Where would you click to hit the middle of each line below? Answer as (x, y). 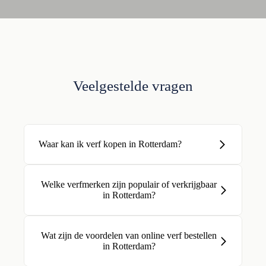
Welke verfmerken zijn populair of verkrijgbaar (129, 184)
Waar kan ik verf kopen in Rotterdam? (110, 144)
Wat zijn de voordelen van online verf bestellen (129, 235)
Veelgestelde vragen (133, 86)
